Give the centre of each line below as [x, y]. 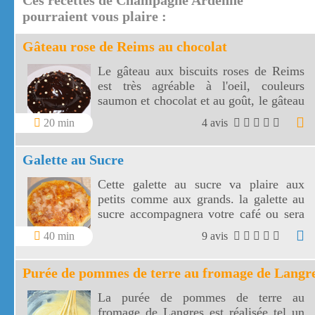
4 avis [216, 123]
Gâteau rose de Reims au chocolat [125, 47]
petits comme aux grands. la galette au [201, 199]
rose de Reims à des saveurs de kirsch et [201, 116]
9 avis [216, 236]
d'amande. [123, 130]
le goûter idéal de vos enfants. [174, 229]
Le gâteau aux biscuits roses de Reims [201, 71]
